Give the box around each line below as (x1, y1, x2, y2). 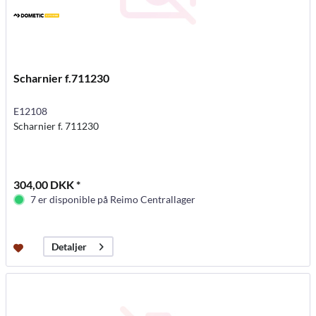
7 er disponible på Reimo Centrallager (30, 193, 196, 206)
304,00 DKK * (13, 178, 81, 192)
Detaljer (51, 241, 87, 253)
